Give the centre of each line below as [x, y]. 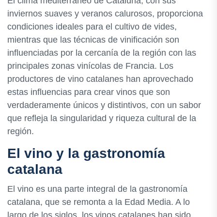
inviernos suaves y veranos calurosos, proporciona [105, 13]
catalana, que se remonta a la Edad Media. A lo [99, 202]
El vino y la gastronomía [86, 153]
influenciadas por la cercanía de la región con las [102, 53]
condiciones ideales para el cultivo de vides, [92, 26]
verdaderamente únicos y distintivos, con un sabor [104, 105]
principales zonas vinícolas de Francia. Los [90, 66]
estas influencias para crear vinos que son [89, 92]
